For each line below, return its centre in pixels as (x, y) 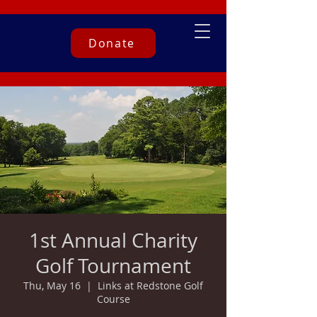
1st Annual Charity (113, 240)
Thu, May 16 (52, 286)
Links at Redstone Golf (150, 286)
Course (113, 299)
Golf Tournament (113, 266)
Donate (112, 43)
